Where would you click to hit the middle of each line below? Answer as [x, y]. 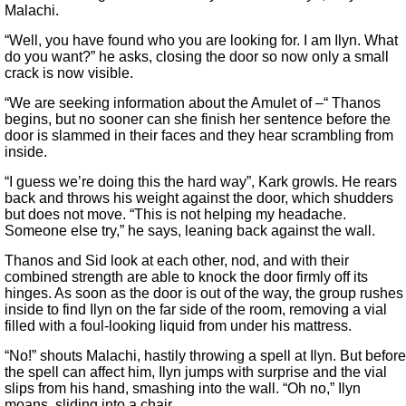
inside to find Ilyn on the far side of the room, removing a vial [196, 310]
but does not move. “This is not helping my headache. [175, 215]
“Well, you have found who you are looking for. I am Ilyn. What [201, 41]
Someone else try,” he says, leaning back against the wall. [190, 231]
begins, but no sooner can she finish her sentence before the [198, 120]
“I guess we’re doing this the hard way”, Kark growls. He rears [201, 182]
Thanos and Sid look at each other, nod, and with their [177, 261]
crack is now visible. [69, 73]
